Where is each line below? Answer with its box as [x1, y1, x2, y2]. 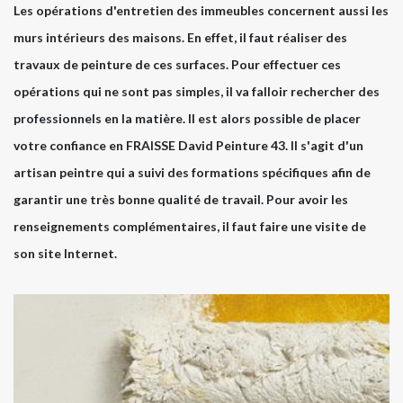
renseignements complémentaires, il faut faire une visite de [13, 219, 366, 235]
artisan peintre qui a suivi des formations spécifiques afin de [13, 165, 371, 181]
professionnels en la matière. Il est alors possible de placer [13, 111, 361, 127]
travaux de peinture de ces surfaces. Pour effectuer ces [13, 57, 341, 73]
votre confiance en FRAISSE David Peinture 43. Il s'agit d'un [13, 138, 363, 154]
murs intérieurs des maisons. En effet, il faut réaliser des [13, 30, 347, 46]
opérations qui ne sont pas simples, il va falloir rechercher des [13, 84, 380, 100]
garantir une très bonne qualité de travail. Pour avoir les [13, 192, 348, 208]
